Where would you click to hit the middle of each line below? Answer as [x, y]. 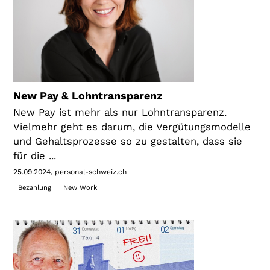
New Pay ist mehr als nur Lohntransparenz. [120, 112]
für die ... [35, 155]
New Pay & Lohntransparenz [88, 95]
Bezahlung [34, 187]
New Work [80, 187]
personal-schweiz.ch [91, 171]
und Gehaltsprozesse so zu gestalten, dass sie [128, 141]
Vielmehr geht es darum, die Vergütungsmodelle [132, 127]
